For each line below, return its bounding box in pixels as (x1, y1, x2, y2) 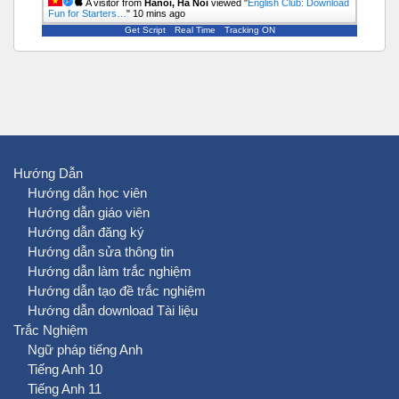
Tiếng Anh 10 (28, 362, 102, 378)
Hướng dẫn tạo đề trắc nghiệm (28, 283, 206, 299)
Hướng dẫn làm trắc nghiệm (28, 264, 191, 280)
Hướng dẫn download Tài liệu (28, 303, 198, 319)
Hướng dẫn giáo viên (28, 205, 150, 221)
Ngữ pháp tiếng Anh (28, 342, 142, 358)
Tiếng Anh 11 (28, 381, 102, 397)
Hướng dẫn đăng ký (28, 224, 144, 240)
